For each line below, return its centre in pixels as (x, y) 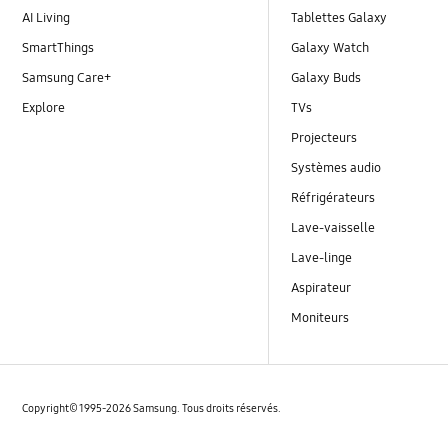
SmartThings (58, 47)
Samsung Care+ (67, 77)
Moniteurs (320, 318)
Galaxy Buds (326, 77)
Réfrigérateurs (333, 198)
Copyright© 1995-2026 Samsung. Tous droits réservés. (152, 408)
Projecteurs (324, 137)
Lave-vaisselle (333, 228)
